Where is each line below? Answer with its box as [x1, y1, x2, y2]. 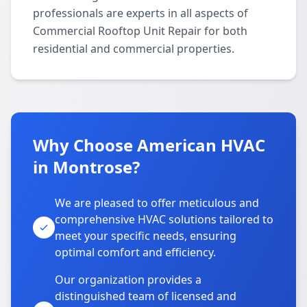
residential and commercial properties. [33, 41, 234, 56]
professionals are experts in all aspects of [33, 5, 248, 21]
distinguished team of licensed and [55, 288, 236, 304]
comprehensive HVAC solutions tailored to [55, 212, 273, 227]
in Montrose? [33, 156, 140, 178]
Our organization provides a [55, 272, 201, 287]
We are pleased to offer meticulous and [55, 195, 259, 210]
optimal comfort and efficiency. [55, 245, 216, 260]
